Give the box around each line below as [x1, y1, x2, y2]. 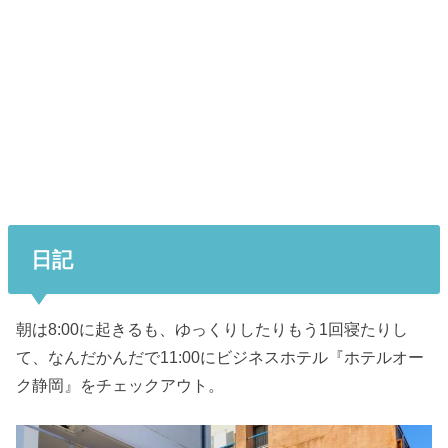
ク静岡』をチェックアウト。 [16, 375, 225, 394]
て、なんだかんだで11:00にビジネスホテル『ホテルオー [16, 347, 425, 366]
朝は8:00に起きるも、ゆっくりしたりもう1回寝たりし [16, 319, 409, 338]
